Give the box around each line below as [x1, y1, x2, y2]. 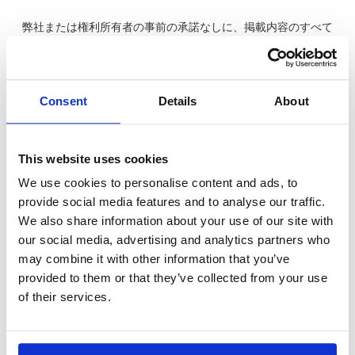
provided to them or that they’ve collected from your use [18, 271, 327, 285]
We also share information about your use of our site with [18, 214, 334, 228]
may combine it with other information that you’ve [18, 252, 290, 266]
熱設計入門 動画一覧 [17, 202, 151, 221]
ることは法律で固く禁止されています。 [78, 69, 277, 84]
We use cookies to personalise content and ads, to [18, 176, 298, 190]
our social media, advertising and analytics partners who [18, 233, 330, 247]
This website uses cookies [18, 152, 169, 166]
